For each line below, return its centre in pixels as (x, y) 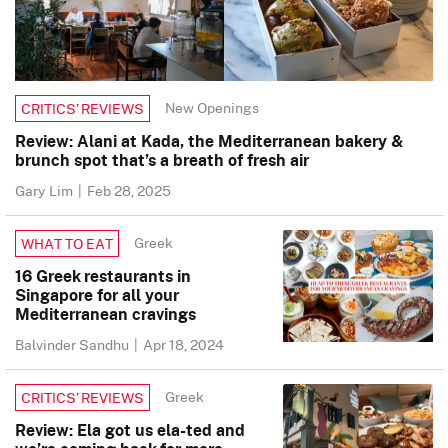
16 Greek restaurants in (103, 275)
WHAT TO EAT (67, 243)
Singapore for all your (97, 294)
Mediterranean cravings (105, 313)
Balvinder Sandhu (73, 344)
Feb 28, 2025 (129, 190)
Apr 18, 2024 (183, 344)
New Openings (212, 107)
